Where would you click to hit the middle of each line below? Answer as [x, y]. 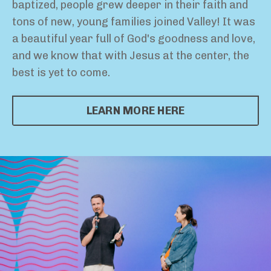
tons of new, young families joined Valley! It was [134, 22]
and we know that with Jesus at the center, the [131, 56]
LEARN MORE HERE [135, 110]
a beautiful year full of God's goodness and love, [134, 39]
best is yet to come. [62, 73]
